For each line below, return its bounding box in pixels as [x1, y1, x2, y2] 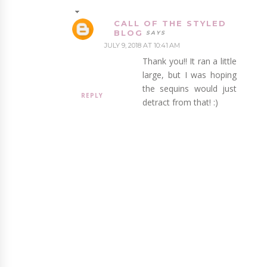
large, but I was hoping [142, 69, 237, 81]
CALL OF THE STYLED [114, 18, 227, 29]
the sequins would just [142, 83, 237, 95]
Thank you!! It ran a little [142, 55, 237, 67]
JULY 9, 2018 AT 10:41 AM [104, 41, 181, 50]
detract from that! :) [142, 97, 219, 108]
